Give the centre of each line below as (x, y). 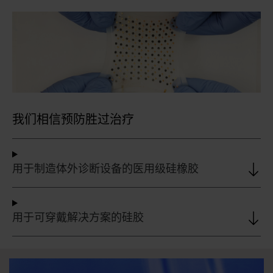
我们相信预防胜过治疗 (73, 120)
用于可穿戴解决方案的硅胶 (78, 218)
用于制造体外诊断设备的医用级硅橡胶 (105, 169)
